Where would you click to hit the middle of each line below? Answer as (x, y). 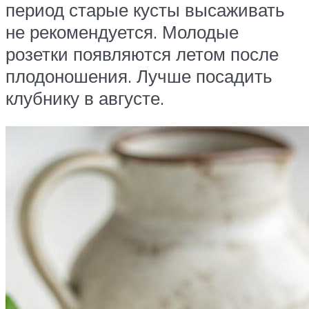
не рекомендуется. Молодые (122, 31)
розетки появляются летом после (142, 53)
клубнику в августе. (85, 98)
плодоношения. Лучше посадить (139, 76)
